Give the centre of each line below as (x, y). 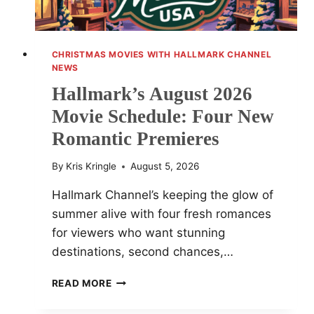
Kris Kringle (91, 166)
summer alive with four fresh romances (161, 214)
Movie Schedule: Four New (163, 116)
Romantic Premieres (135, 138)
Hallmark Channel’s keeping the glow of (162, 195)
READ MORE (82, 284)
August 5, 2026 (164, 166)
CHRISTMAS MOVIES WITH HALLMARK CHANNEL (162, 54)
